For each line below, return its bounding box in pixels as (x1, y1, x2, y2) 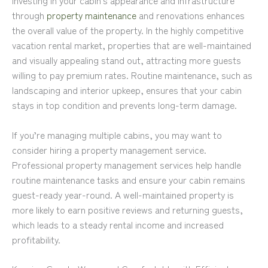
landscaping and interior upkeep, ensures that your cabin (12, 83, 242, 96)
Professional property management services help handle (12, 157, 241, 171)
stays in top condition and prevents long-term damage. (12, 98, 237, 111)
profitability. (12, 232, 60, 246)
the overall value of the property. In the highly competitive (12, 23, 243, 36)
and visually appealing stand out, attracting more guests (12, 53, 241, 66)
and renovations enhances (136, 8, 245, 22)
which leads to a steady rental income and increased (12, 217, 224, 231)
